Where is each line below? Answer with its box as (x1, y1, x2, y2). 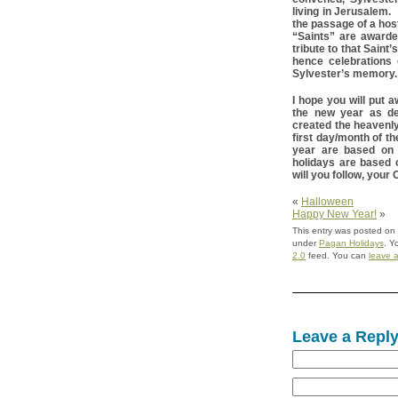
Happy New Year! (292, 208, 377, 221)
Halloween (301, 195, 354, 209)
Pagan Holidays (319, 238, 384, 249)
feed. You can (306, 251, 369, 261)
